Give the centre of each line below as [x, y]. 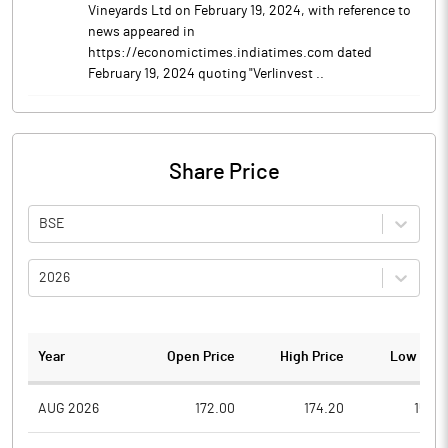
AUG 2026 [68, 408]
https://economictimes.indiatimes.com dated [230, 53]
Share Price [224, 172]
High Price [311, 357]
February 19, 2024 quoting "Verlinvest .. [206, 74]
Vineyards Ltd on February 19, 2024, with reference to [249, 11]
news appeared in [141, 32]
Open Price [201, 357]
